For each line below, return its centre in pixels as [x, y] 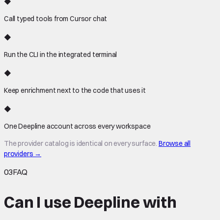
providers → [23, 153]
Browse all [175, 143]
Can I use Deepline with [90, 202]
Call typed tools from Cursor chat [56, 18]
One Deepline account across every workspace [77, 126]
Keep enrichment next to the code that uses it [75, 90]
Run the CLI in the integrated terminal [61, 54]
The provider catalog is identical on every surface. [81, 143]
